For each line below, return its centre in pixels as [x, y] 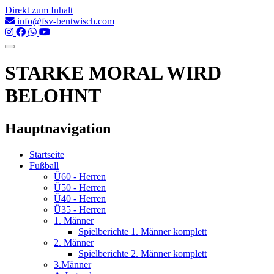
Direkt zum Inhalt [39, 10]
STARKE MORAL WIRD [113, 73]
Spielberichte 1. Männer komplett [143, 231]
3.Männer [72, 264]
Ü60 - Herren [80, 176]
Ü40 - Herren [80, 198]
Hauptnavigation [58, 128]
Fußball [44, 165]
